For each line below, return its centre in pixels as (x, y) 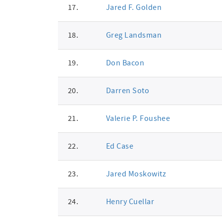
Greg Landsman (134, 35)
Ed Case (120, 146)
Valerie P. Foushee (138, 118)
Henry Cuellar (130, 202)
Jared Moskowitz (136, 174)
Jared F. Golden (134, 7)
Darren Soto (128, 91)
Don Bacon (125, 63)
